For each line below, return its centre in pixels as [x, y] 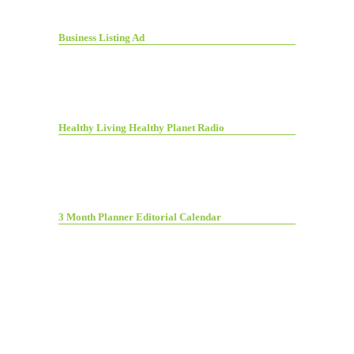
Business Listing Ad [102, 38]
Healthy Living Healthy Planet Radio [141, 127]
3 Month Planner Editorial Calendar [140, 217]
